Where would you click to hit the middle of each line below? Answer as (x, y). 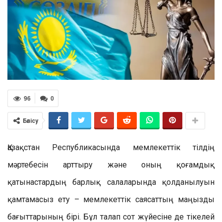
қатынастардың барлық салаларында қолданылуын (111, 182)
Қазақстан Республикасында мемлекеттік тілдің (111, 147)
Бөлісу (30, 121)
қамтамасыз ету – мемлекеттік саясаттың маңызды (111, 199)
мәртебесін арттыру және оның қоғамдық (111, 165)
